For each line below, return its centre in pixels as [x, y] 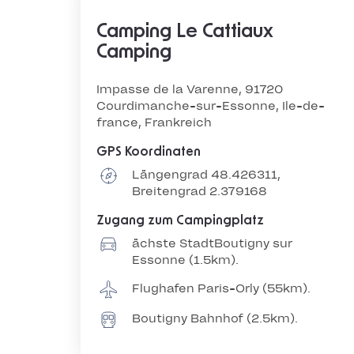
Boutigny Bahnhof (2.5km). [215, 318]
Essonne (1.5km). [185, 260]
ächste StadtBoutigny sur [212, 243]
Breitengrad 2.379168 [200, 191]
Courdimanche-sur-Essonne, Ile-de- [211, 106]
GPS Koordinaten [149, 152]
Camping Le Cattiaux [185, 32]
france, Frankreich [154, 122]
